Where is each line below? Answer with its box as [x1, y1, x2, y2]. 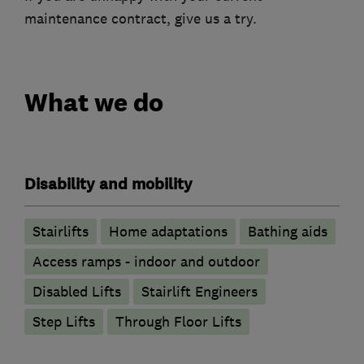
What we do [24, 86, 163, 118]
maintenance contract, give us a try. [24, 10, 257, 28]
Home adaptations [109, 222, 227, 240]
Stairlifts [32, 222, 89, 240]
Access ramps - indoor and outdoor [32, 252, 260, 271]
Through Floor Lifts [115, 312, 241, 331]
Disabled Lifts [32, 282, 121, 301]
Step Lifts [32, 312, 95, 331]
